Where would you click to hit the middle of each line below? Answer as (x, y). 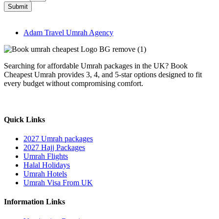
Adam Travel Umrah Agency (68, 33)
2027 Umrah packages (58, 138)
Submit (18, 7)
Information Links (34, 202)
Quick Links (24, 119)
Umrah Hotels (45, 174)
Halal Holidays (47, 165)
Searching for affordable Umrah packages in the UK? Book (96, 66)
